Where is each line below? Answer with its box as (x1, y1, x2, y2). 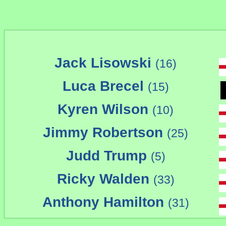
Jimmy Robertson (43, 125, 167, 141)
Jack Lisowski (54, 55, 155, 71)
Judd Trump (66, 148, 151, 164)
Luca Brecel (62, 78, 148, 94)
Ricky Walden (56, 171, 153, 187)
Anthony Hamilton (42, 194, 168, 210)
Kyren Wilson (58, 101, 152, 118)
